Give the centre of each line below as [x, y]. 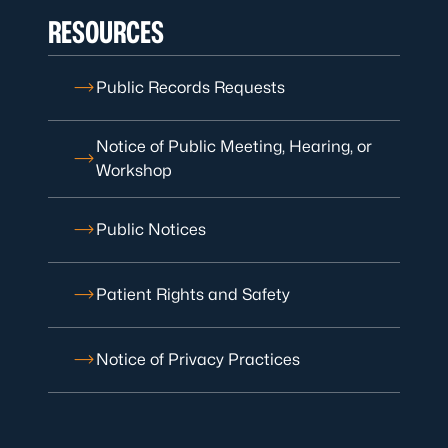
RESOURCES [106, 31]
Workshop [134, 170]
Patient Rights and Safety [193, 294]
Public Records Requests [190, 87]
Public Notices [151, 229]
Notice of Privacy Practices [198, 359]
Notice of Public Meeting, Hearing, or [234, 146]
